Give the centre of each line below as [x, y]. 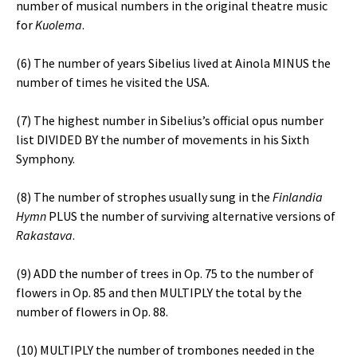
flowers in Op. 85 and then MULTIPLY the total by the [159, 292]
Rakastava [44, 235]
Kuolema [59, 25]
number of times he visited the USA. [113, 82]
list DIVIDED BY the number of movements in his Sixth [163, 139]
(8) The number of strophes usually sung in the [144, 197]
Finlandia [298, 197]
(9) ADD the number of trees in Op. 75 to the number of [165, 273]
